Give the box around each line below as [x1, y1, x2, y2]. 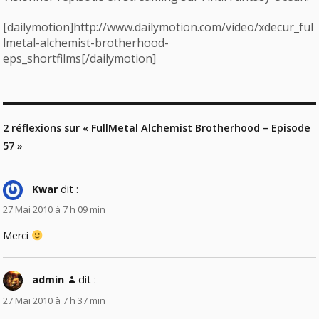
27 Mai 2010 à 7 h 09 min [3, 203, 106, 216]
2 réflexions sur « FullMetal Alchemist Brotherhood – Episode [3, 120, 311, 135]
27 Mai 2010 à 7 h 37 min [3, 293, 106, 307]
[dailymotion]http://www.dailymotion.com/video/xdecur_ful [3, 19, 314, 35]
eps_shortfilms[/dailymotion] [3, 50, 157, 66]
